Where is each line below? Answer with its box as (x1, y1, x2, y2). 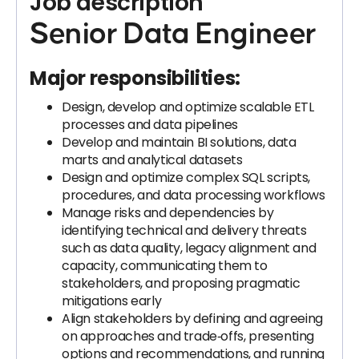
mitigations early (62, 292, 162, 310)
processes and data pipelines (62, 115, 238, 134)
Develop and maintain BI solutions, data (62, 133, 296, 151)
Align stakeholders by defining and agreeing (62, 309, 323, 328)
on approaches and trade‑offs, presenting (62, 327, 315, 345)
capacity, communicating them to (62, 256, 268, 275)
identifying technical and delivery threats (62, 221, 307, 240)
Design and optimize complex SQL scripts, (62, 168, 311, 187)
